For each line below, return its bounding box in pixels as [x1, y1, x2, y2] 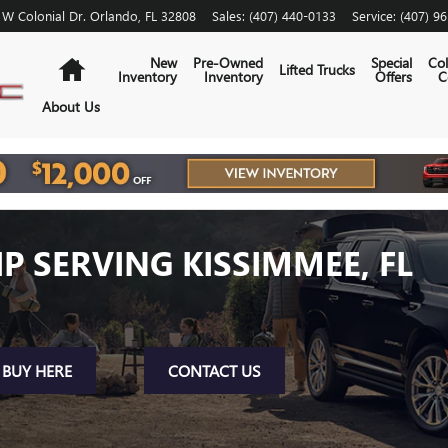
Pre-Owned [193, 53, 264, 72]
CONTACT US [168, 360, 261, 382]
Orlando [90, 7, 138, 24]
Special [371, 53, 413, 72]
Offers [375, 67, 413, 86]
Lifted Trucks [279, 60, 356, 79]
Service [352, 7, 393, 24]
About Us [42, 97, 101, 116]
